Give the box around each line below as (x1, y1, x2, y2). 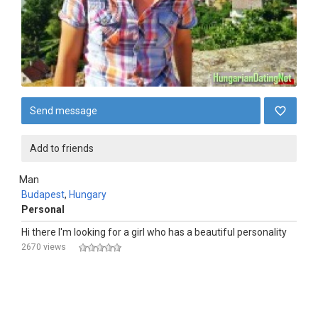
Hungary (69, 189, 106, 200)
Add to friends (30, 143, 94, 154)
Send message (30, 105, 97, 116)
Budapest (21, 189, 65, 200)
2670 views (21, 242, 66, 252)
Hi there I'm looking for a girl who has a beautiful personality (21, 226, 287, 238)
